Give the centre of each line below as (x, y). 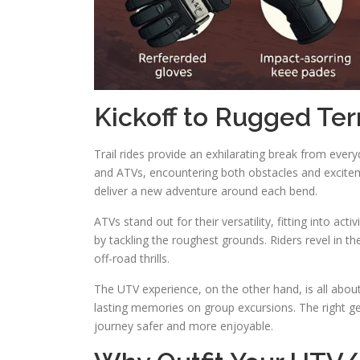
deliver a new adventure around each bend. (206, 191)
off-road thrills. (132, 258)
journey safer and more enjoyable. (184, 326)
